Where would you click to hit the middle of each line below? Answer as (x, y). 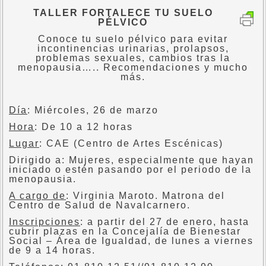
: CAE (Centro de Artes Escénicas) (131, 143)
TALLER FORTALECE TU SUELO (123, 13)
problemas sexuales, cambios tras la (133, 58)
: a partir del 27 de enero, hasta (165, 222)
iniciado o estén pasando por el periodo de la (130, 170)
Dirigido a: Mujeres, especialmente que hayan (132, 160)
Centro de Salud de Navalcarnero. (100, 205)
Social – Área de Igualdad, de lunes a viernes (131, 241)
